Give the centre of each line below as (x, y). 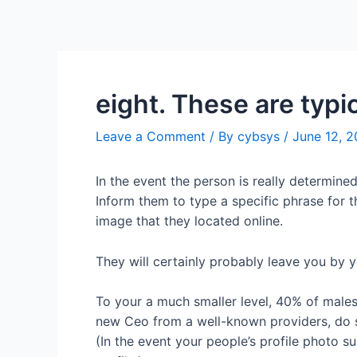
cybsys (261, 136)
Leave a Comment (151, 136)
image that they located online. (189, 221)
